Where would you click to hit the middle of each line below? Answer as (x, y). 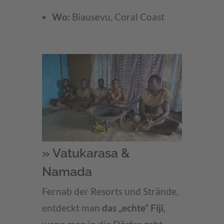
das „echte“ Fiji (132, 208)
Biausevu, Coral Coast (117, 17)
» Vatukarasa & (86, 153)
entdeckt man (71, 208)
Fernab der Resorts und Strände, (110, 191)
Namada (67, 171)
